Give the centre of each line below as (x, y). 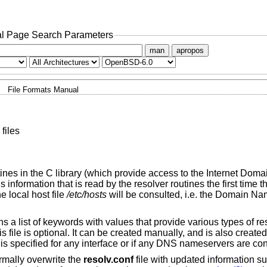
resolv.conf (108, 260)
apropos (190, 50)
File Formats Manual (43, 89)
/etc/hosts (86, 195)
